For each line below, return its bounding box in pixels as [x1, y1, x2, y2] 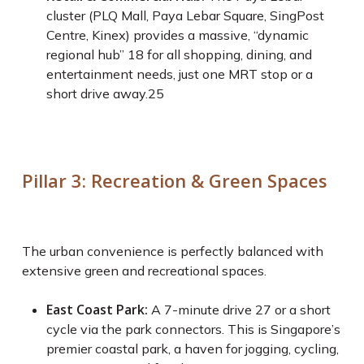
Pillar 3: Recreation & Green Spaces [21, 168, 327, 193]
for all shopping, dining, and [143, 46, 312, 63]
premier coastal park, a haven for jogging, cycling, [45, 340, 339, 357]
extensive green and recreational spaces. [21, 262, 266, 279]
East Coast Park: [45, 301, 148, 318]
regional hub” [45, 46, 128, 63]
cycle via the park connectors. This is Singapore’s [45, 321, 340, 337]
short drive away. [45, 85, 148, 102]
